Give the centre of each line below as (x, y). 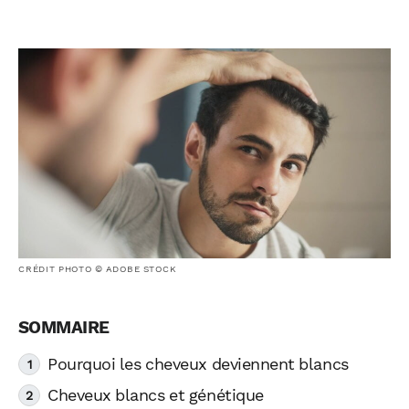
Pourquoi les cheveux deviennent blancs (198, 365)
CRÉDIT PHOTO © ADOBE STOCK (98, 268)
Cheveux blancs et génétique (156, 396)
